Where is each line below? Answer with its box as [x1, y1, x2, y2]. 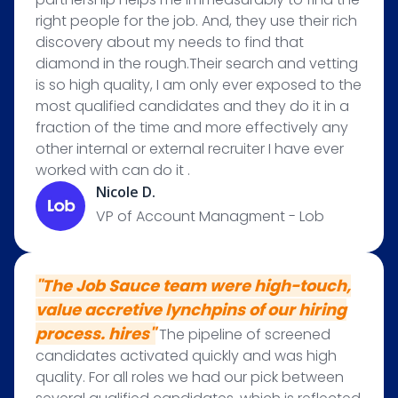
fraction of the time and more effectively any [36, 117, 348, 138]
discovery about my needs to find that [36, 32, 304, 52]
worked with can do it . [36, 160, 190, 180]
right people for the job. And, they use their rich [36, 11, 357, 31]
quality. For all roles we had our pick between [36, 367, 344, 387]
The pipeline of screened [155, 324, 330, 345]
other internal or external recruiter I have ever [36, 139, 344, 159]
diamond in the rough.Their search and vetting [36, 53, 358, 74]
